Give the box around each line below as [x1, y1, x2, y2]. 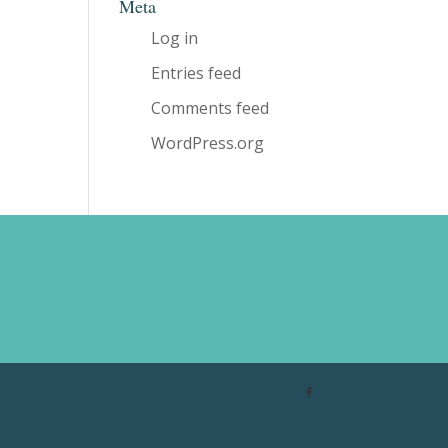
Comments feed [151, 97, 270, 119]
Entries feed [151, 62, 242, 84]
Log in [151, 27, 199, 49]
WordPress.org [151, 132, 265, 154]
